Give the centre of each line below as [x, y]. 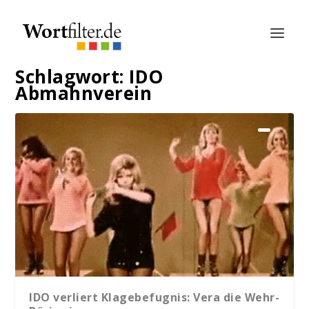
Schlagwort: [72, 77]
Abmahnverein [84, 93]
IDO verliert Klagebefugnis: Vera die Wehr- [154, 298]
